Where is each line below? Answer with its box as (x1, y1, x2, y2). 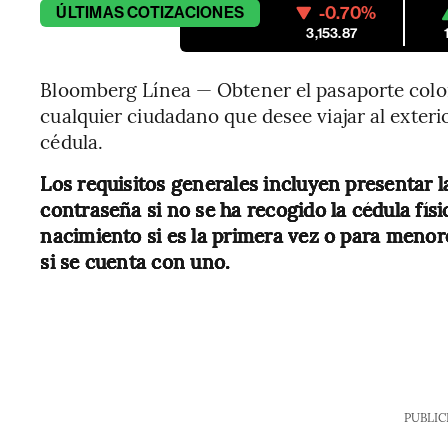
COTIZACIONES (127, 3, 245, 22)
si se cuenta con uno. (40, 248, 231, 274)
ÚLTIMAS (56, 3, 124, 22)
